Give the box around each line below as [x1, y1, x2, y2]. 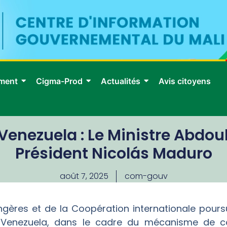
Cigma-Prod [36, 76, 83, 87]
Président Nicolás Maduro [15, 143, 212, 165]
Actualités [101, 76, 140, 87]
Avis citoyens [159, 76, 211, 87]
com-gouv [124, 170, 168, 182]
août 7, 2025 [59, 170, 108, 182]
